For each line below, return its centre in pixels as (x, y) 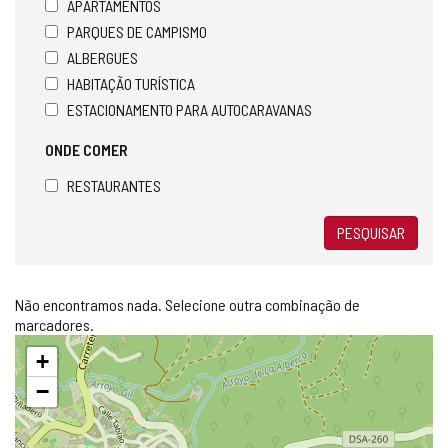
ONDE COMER (86, 149)
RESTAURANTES (114, 185)
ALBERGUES (102, 57)
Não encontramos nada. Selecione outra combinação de (187, 304)
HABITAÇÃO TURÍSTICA (131, 83)
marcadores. (54, 324)
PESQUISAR (371, 232)
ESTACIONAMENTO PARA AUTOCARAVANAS (189, 109)
